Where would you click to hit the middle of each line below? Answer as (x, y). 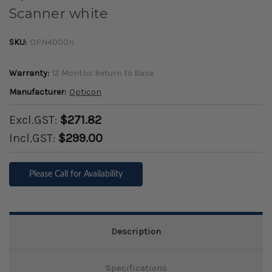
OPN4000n (52, 42)
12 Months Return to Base (103, 73)
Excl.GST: (35, 120)
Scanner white (59, 14)
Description (136, 232)
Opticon (85, 92)
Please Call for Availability (76, 175)
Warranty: (29, 73)
